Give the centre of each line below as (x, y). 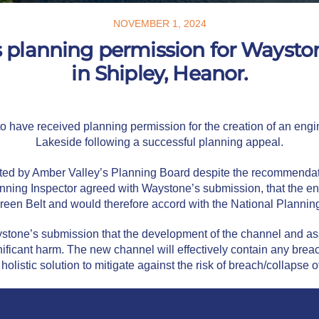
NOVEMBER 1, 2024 (159, 23)
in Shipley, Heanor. (159, 74)
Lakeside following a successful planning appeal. (159, 142)
